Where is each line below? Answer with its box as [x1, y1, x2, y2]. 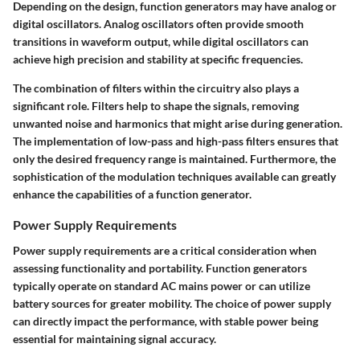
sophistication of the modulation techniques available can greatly [13, 170, 336, 184]
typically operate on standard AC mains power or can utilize [13, 278, 310, 292]
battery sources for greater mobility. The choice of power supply [13, 296, 331, 310]
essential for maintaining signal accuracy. [13, 331, 216, 346]
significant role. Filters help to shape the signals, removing [13, 99, 299, 113]
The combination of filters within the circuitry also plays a [13, 81, 299, 96]
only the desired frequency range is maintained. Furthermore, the [13, 152, 336, 166]
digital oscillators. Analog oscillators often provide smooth [13, 17, 304, 31]
